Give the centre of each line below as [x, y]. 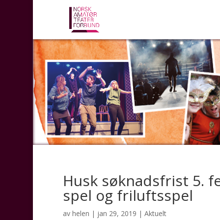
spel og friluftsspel [128, 195]
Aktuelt [155, 213]
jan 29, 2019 [117, 213]
